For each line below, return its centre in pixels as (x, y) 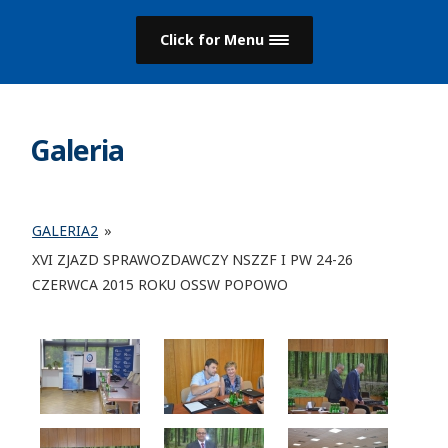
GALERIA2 (65, 230)
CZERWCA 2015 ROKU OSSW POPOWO (160, 284)
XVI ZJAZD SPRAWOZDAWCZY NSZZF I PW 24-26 (193, 259)
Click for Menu (211, 39)
